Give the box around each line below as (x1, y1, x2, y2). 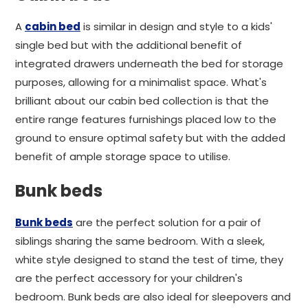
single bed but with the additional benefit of (15, 38, 242, 52)
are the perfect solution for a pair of (73, 215, 261, 230)
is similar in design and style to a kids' (80, 19, 272, 34)
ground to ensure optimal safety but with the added (15, 131, 285, 145)
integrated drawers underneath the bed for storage (15, 56, 283, 71)
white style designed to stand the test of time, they (15, 252, 283, 267)
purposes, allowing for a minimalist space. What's (15, 75, 267, 89)
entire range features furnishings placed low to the (15, 112, 276, 126)
